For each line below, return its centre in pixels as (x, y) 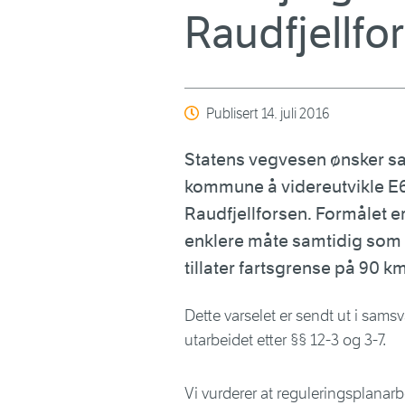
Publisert (234, 113)
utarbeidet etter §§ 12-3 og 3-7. (285, 340)
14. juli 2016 (296, 113)
